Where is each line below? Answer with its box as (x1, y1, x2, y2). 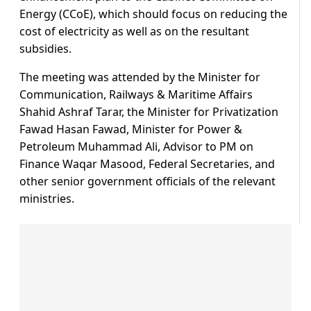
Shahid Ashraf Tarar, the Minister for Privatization (19, 104, 278, 120)
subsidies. (19, 41, 72, 57)
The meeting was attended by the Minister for (19, 69, 260, 85)
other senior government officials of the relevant (19, 174, 276, 190)
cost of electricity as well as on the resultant (19, 24, 249, 40)
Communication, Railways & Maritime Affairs (19, 87, 253, 103)
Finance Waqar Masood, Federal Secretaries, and (19, 156, 275, 172)
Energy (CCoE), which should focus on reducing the (19, 6, 287, 22)
